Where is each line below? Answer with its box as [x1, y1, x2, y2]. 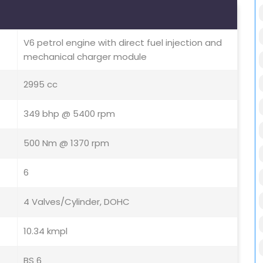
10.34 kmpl [23, 225, 68, 238]
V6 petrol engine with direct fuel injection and [23, 36, 222, 49]
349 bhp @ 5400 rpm [23, 107, 115, 120]
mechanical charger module [23, 50, 147, 63]
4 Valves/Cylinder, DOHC [23, 195, 130, 208]
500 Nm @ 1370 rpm [23, 137, 109, 150]
